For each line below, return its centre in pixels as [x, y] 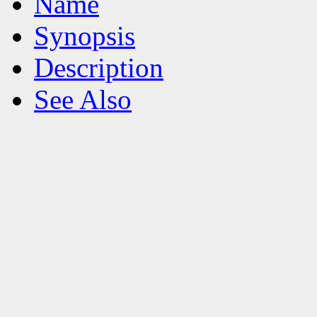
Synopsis [85, 36]
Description [99, 68]
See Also [83, 100]
